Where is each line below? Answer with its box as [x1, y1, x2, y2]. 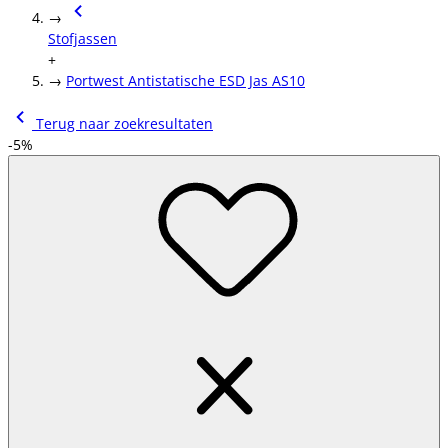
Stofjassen [48, 29, 117, 48]
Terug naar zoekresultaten [32, 114, 213, 133]
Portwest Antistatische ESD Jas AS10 [66, 71, 305, 90]
